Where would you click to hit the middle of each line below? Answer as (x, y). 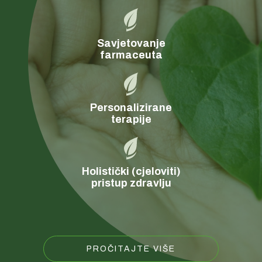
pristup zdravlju (131, 183)
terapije (131, 119)
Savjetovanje (131, 43)
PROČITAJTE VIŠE (131, 249)
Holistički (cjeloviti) (131, 172)
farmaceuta (131, 55)
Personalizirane (131, 107)
